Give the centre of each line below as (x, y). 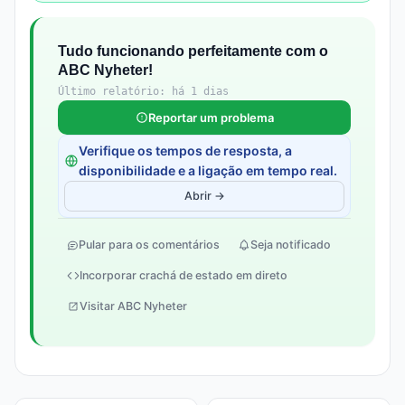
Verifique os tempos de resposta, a (185, 151)
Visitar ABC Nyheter (133, 306)
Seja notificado (291, 245)
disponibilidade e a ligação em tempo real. (208, 170)
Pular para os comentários (149, 245)
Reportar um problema (211, 118)
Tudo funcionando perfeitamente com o (193, 51)
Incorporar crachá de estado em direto (184, 275)
